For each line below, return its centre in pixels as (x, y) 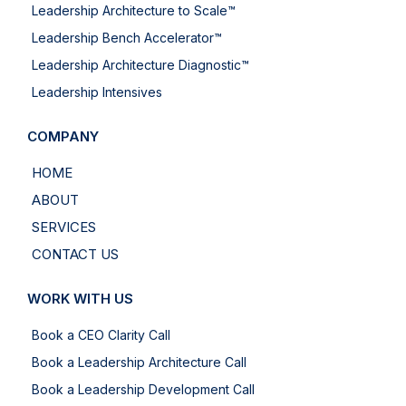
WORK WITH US (80, 299)
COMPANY (63, 137)
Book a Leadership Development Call (143, 390)
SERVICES (64, 227)
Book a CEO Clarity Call (101, 335)
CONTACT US (75, 255)
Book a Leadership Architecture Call (139, 362)
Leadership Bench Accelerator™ (127, 38)
